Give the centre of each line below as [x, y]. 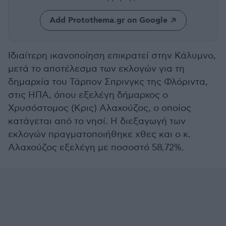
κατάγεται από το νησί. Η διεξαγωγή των [97, 121]
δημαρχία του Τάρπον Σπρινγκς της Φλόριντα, [108, 82]
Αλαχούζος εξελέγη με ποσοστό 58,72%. [96, 148]
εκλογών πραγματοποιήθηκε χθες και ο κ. [99, 134]
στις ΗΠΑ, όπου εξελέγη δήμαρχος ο [88, 95]
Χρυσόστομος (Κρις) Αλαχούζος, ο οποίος [100, 108]
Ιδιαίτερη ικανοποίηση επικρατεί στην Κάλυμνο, [112, 56]
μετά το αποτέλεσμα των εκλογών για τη [96, 69]
